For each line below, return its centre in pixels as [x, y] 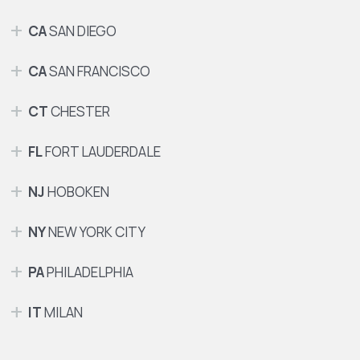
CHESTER [79, 112]
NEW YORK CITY [96, 232]
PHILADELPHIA [89, 272]
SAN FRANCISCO [98, 72]
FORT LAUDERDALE [102, 152]
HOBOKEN [77, 192]
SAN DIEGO [82, 31]
